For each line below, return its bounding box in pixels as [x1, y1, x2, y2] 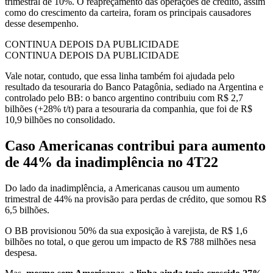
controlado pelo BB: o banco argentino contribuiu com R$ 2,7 [5, 92, 243, 103]
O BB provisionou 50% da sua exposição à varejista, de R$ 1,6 [5, 225, 247, 236]
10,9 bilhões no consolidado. [5, 114, 115, 125]
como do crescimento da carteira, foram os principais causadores [5, 7, 251, 18]
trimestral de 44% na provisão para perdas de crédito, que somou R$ [5, 193, 266, 204]
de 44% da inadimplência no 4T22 [5, 154, 218, 170]
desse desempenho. [5, 18, 79, 29]
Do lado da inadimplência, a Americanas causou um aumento [5, 182, 239, 193]
